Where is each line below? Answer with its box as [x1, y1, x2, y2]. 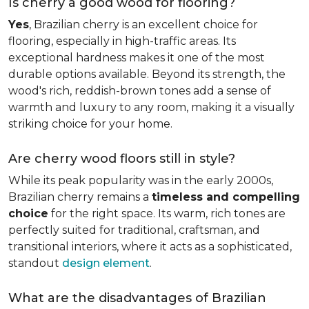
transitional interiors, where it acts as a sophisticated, [8, 240, 292, 253]
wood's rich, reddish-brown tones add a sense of [8, 84, 271, 97]
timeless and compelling [152, 190, 300, 203]
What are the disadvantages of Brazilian [8, 290, 266, 306]
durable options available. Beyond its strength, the [8, 68, 286, 81]
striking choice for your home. [8, 117, 175, 130]
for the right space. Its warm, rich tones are [48, 207, 286, 220]
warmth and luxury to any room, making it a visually [8, 101, 295, 114]
